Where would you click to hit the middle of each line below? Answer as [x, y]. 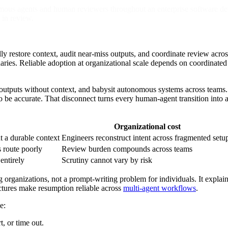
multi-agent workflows [160, 188]
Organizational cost [147, 126]
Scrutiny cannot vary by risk [107, 160]
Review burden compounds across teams [127, 149]
